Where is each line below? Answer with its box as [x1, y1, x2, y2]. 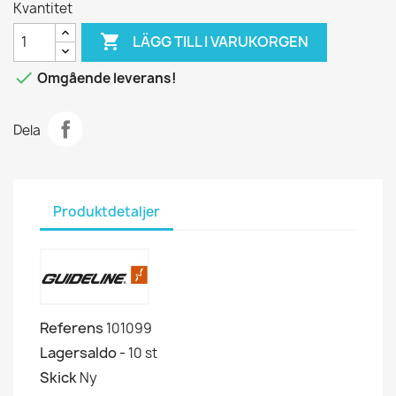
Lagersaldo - [40, 342, 126, 362]
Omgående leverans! [34, 68, 177, 88]
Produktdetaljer [53, 202, 160, 221]
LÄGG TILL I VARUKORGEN [133, 32, 309, 51]
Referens [40, 317, 103, 338]
